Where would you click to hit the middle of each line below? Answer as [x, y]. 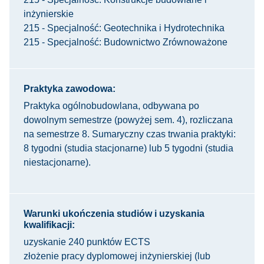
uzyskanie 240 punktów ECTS [87, 242]
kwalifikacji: [49, 225]
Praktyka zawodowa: [70, 89]
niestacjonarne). [57, 162]
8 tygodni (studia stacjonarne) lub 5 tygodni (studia [128, 148]
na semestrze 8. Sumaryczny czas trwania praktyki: [130, 134]
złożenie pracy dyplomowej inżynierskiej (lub [117, 256]
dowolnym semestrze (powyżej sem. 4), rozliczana [128, 120]
